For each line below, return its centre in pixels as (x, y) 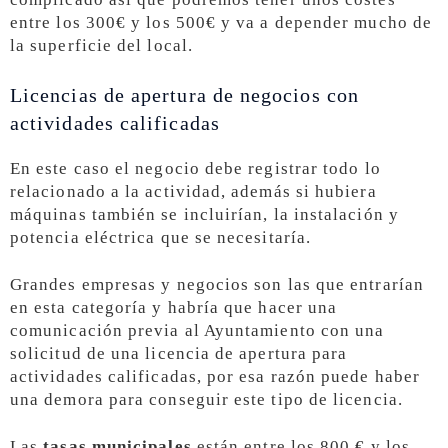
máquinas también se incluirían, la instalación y (204, 214)
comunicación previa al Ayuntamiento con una (197, 330)
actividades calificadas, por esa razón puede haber (215, 376)
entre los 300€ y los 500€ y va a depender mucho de (221, 23)
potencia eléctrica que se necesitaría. (161, 237)
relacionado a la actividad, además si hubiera (193, 191)
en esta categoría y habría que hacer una (174, 307)
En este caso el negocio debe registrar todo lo (195, 168)
